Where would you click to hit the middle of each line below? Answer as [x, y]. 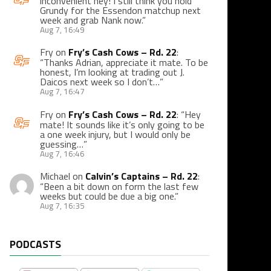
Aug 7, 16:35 [62, 205]
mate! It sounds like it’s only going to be [122, 124]
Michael [55, 176]
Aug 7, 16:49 [62, 30]
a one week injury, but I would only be [115, 134]
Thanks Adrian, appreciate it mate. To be [126, 63]
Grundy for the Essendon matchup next [120, 11]
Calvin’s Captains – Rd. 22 [142, 176]
